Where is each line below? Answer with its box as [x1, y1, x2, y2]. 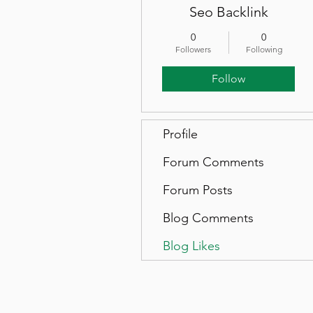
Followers [175, 44, 211, 54]
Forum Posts [163, 182, 233, 198]
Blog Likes [163, 238, 220, 254]
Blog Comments [163, 210, 254, 226]
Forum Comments [163, 154, 264, 170]
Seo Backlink [189, 3, 268, 20]
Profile [163, 126, 198, 142]
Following [245, 44, 282, 54]
